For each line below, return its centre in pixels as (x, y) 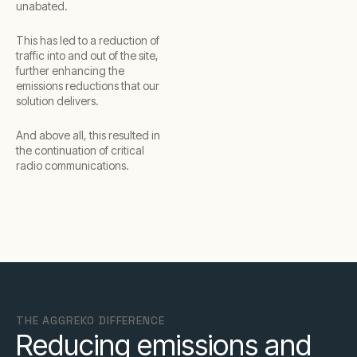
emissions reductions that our (88, 86)
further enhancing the (70, 71)
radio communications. (73, 165)
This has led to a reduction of (88, 40)
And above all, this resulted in (88, 135)
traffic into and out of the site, (87, 55)
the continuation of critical (80, 150)
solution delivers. (57, 101)
